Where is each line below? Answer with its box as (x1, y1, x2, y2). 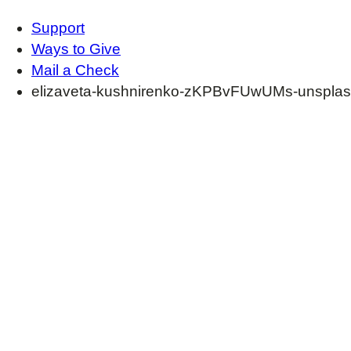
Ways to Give (31, 40, 121, 57)
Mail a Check (31, 61, 119, 78)
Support (31, 19, 85, 36)
